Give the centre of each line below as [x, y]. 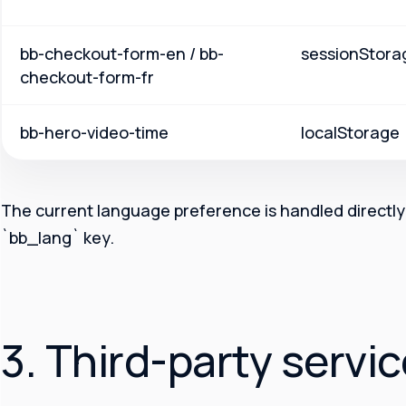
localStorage [350, 133]
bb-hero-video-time [94, 133]
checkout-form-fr [87, 77]
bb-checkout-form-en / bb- [122, 54]
